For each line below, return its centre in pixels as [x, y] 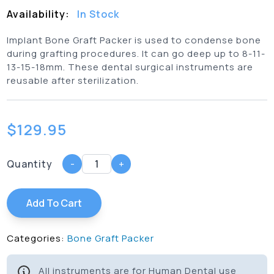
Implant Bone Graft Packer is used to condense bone [134, 40]
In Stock [98, 14]
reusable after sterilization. [73, 80]
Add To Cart [54, 203]
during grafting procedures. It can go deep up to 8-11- [136, 53]
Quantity [30, 164]
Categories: [36, 238]
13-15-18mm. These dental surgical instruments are [130, 67]
